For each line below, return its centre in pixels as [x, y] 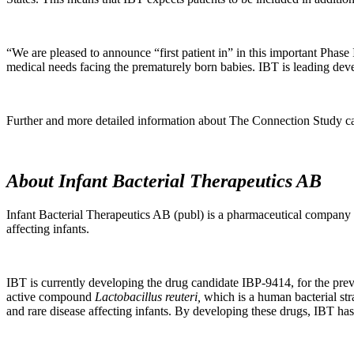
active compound [51, 296]
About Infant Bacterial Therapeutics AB [164, 181]
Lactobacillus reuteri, [148, 296]
